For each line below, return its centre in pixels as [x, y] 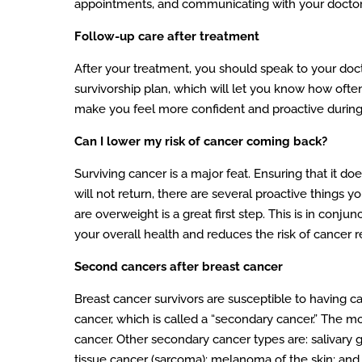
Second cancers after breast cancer [179, 266]
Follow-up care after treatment [167, 36]
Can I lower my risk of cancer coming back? [201, 141]
